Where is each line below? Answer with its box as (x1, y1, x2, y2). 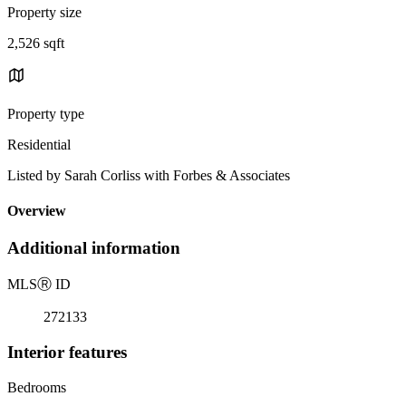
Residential (7, 136, 71, 152)
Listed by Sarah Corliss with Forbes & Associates (7, 167, 290, 183)
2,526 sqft (7, 34, 64, 51)
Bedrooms (7, 379, 66, 395)
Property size (7, 4, 82, 20)
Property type (7, 105, 84, 121)
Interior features (7, 342, 127, 362)
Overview (7, 203, 66, 219)
